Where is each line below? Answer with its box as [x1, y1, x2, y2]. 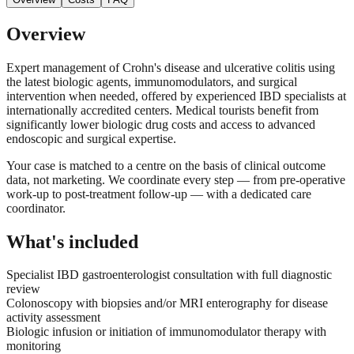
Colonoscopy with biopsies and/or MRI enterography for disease [6, 296, 328, 311]
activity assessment [6, 311, 100, 325]
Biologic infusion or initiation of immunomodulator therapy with [6, 325, 326, 339]
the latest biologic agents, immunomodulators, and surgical [6, 74, 297, 88]
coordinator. [6, 201, 66, 215]
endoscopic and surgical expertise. [6, 131, 176, 145]
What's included [6, 231, 138, 252]
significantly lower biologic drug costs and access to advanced [6, 117, 315, 131]
